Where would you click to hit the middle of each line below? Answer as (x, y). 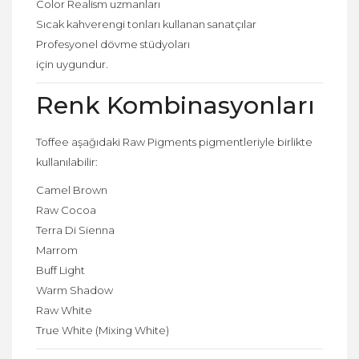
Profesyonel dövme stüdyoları (113, 44)
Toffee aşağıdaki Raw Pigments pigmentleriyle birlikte (174, 141)
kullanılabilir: (67, 161)
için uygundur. (72, 64)
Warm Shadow (75, 290)
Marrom (57, 250)
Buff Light (61, 270)
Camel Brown (72, 190)
